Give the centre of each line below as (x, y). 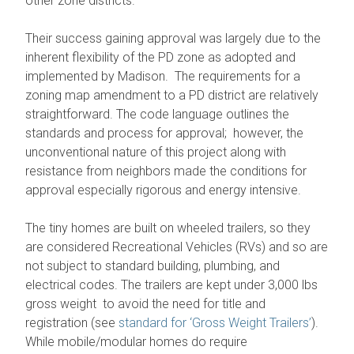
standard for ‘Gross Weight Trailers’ (215, 322)
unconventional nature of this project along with (156, 152)
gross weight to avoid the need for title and (146, 303)
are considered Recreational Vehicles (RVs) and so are (177, 247)
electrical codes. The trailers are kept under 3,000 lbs (172, 284)
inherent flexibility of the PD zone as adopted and (161, 57)
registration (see (72, 322)
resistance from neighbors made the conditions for (166, 171)
